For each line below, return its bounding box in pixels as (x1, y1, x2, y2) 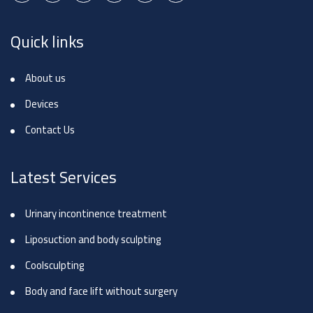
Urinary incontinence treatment (25, 203, 167, 224)
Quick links (10, 27, 84, 57)
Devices (25, 94, 59, 114)
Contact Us (25, 119, 75, 140)
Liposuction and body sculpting (25, 229, 161, 249)
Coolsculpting (25, 255, 85, 275)
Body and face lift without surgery (25, 281, 177, 301)
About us (25, 68, 66, 88)
